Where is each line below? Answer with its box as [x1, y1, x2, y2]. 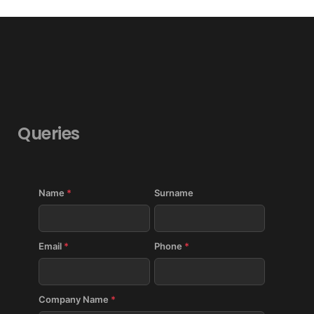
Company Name [39, 293, 111, 305]
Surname [153, 186, 193, 198]
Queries [18, 121, 80, 145]
